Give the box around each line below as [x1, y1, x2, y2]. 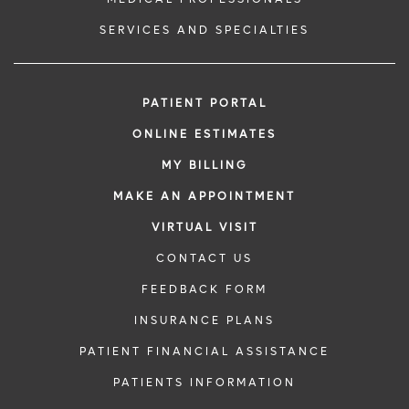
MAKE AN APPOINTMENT [113, 188, 296, 204]
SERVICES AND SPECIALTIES [100, 22, 309, 37]
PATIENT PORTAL [142, 95, 267, 110]
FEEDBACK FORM [142, 281, 267, 297]
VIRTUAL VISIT [151, 219, 258, 235]
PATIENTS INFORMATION [113, 374, 296, 390]
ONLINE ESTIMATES [132, 126, 277, 142]
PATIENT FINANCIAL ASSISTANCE [79, 343, 330, 359]
